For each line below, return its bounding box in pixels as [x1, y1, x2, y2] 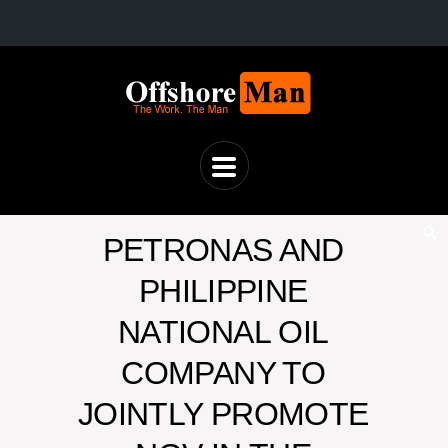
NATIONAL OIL [118, 314, 329, 350]
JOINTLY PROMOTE [78, 396, 369, 432]
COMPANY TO [121, 355, 325, 391]
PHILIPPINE [138, 273, 308, 309]
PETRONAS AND [102, 232, 344, 268]
